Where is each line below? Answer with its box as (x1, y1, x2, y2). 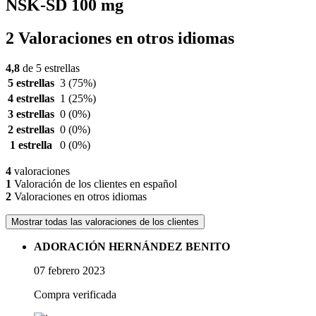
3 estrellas (8, 108, 54, 121)
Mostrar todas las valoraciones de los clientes (11, 217, 199, 228)
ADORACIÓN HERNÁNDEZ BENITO (34, 241, 230, 253)
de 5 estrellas (20, 62, 80, 75)
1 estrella (10, 139, 52, 152)
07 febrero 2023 (34, 265, 105, 277)
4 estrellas (8, 92, 54, 105)
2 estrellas (8, 123, 54, 136)
